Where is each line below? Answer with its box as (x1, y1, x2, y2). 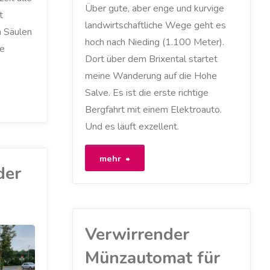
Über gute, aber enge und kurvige (84, 2, 224, 16)
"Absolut (130, 151, 169, 165)
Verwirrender (84, 222, 189, 246)
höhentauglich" (130, 177, 195, 191)
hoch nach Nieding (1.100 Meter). (84, 36, 224, 49)
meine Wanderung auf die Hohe (84, 69, 217, 83)
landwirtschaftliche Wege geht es (84, 19, 226, 33)
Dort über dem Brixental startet (84, 52, 218, 66)
